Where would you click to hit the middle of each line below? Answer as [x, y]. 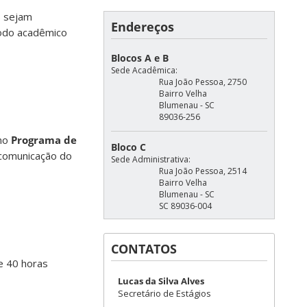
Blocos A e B [140, 58]
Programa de [44, 140]
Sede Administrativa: [151, 159]
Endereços [143, 27]
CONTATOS [144, 249]
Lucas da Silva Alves [161, 281]
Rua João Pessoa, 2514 [203, 171]
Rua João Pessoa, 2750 [203, 82]
